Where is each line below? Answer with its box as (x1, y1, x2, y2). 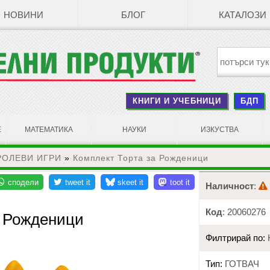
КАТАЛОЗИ (219, 10, 266, 20)
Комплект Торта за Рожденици (72, 152, 209, 163)
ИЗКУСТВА (201, 125, 239, 134)
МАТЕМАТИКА (24, 125, 73, 134)
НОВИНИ (3, 10, 43, 20)
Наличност (206, 181, 254, 192)
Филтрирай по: (206, 233, 266, 243)
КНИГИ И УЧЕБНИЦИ (133, 96, 221, 105)
